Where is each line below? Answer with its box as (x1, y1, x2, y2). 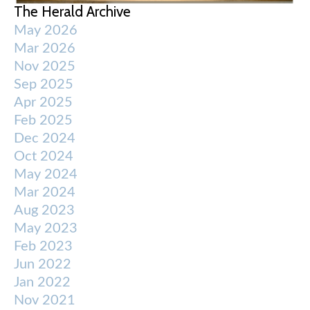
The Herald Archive (14, 3, 131, 21)
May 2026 (14, 24, 77, 38)
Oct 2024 (14, 149, 73, 164)
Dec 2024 (14, 131, 75, 146)
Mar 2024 (14, 185, 75, 200)
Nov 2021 (14, 293, 75, 308)
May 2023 (14, 221, 77, 236)
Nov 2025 (14, 60, 75, 74)
